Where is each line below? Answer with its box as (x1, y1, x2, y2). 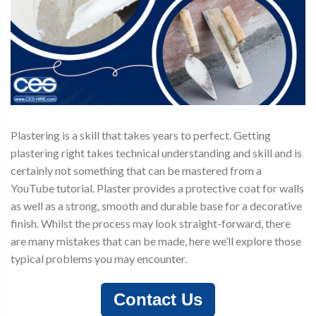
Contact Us (114, 290, 202, 310)
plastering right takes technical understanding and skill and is (11, 146, 302, 159)
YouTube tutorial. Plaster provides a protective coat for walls (11, 181, 304, 195)
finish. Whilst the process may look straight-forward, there (11, 217, 291, 230)
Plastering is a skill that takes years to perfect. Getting (11, 128, 271, 142)
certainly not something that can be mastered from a (11, 164, 262, 177)
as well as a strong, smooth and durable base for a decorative (11, 199, 302, 212)
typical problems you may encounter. (11, 252, 187, 265)
